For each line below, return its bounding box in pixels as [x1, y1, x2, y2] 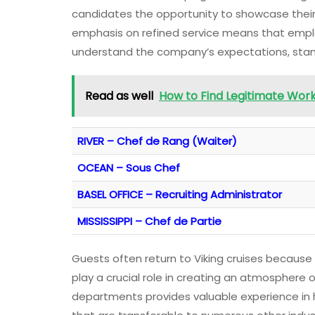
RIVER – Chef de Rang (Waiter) [77, 134, 237, 149]
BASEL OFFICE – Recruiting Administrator [77, 187, 282, 202]
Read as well [85, 88, 153, 105]
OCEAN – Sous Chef [77, 160, 180, 176]
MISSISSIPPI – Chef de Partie [77, 214, 221, 229]
